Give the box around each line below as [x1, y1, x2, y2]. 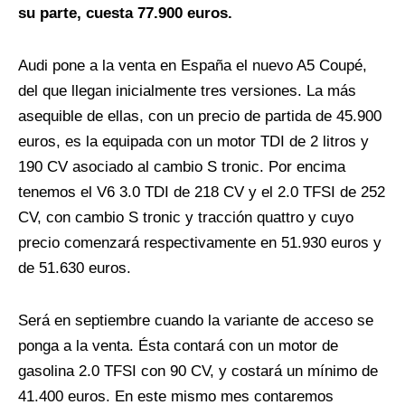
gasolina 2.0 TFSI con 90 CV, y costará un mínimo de [18, 363, 378, 381]
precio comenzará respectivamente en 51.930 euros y [18, 234, 381, 252]
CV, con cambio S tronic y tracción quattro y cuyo [18, 209, 353, 227]
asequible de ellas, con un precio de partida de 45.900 [18, 108, 381, 126]
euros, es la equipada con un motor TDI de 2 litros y [18, 133, 369, 151]
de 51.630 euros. [18, 259, 131, 278]
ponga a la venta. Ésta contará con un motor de [18, 337, 338, 355]
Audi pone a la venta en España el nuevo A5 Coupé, [18, 57, 367, 75]
